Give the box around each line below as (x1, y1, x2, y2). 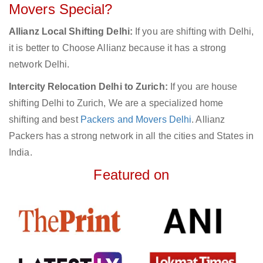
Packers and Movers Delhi (80, 114, 192, 125)
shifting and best (9, 114, 80, 125)
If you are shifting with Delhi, (132, 26, 254, 37)
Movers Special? (9, 1, 113, 18)
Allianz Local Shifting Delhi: (9, 26, 133, 37)
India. (9, 147, 32, 158)
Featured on (93, 167, 170, 183)
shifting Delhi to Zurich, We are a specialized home (9, 98, 224, 109)
